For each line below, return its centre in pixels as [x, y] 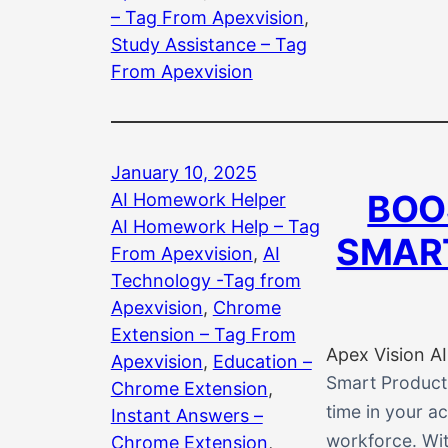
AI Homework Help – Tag [215, 226]
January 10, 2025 [183, 172]
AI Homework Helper [198, 199]
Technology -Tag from [205, 280]
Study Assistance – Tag [208, 44]
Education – [262, 361]
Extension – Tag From [203, 334]
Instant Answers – [186, 415]
